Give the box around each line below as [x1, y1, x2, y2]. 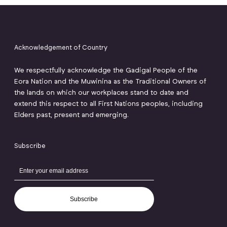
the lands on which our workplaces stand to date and [14, 89, 188, 97]
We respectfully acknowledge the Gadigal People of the [14, 67, 198, 74]
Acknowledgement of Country [14, 44, 107, 51]
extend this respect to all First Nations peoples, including [14, 100, 203, 108]
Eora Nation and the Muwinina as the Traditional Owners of [14, 78, 206, 86]
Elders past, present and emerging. [14, 111, 129, 119]
